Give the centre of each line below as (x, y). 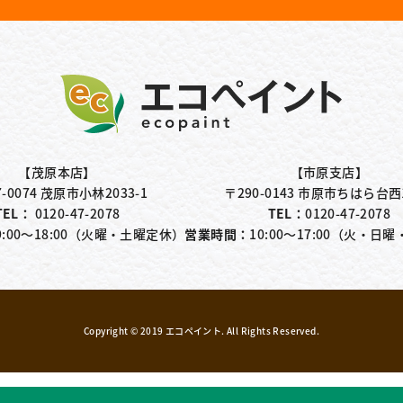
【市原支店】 (329, 172)
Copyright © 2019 (124, 331)
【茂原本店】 (57, 172)
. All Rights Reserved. (271, 331)
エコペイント (193, 331)
